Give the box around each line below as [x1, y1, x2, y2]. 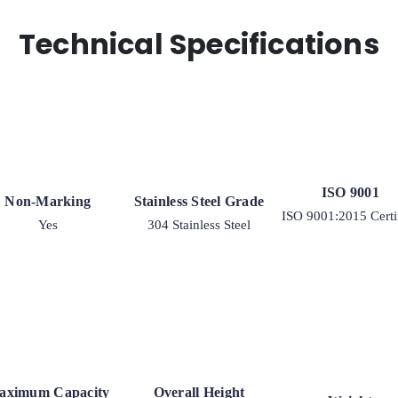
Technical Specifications [19, 23, 379, 64]
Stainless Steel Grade [133, 193, 265, 209]
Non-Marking [4, 193, 92, 209]
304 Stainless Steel [147, 217, 251, 232]
